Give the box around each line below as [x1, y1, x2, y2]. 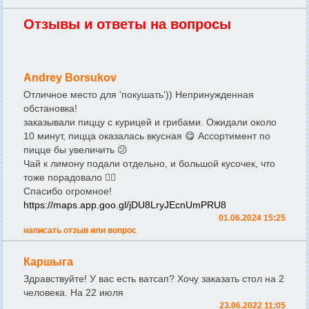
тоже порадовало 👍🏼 [23, 171, 116, 183]
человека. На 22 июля [23, 286, 123, 298]
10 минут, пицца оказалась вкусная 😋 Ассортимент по [23, 130, 270, 141]
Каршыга [23, 255, 73, 268]
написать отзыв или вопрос [23, 225, 137, 235]
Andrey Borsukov [23, 71, 117, 83]
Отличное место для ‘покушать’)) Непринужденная [23, 88, 254, 100]
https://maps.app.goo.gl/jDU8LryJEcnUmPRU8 [23, 199, 226, 210]
